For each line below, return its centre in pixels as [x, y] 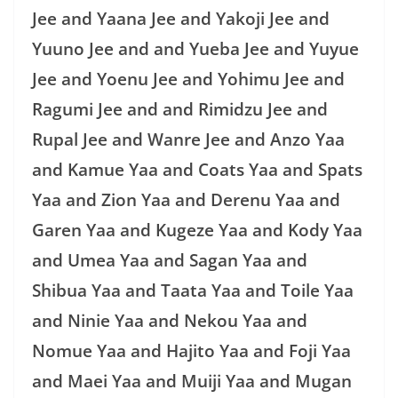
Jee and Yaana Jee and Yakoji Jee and [181, 18]
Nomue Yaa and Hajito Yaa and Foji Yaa [191, 350]
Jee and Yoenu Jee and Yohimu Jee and [188, 79]
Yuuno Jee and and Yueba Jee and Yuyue [195, 48]
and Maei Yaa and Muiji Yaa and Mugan [192, 381]
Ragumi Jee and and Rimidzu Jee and [180, 109]
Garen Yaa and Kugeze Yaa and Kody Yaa [197, 230]
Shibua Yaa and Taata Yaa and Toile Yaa [193, 290]
